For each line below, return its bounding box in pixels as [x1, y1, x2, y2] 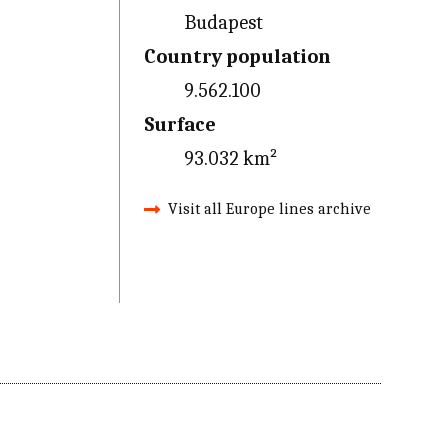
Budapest [183, 11, 263, 34]
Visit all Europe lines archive [167, 200, 371, 218]
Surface [143, 113, 216, 136]
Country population [143, 45, 331, 68]
